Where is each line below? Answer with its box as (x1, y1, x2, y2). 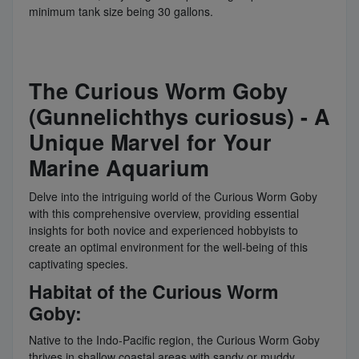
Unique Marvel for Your (29, 126, 272, 157)
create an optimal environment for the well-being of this (29, 238, 308, 255)
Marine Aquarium (29, 151, 209, 183)
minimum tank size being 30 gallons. (29, 2, 220, 19)
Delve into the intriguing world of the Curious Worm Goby (29, 188, 317, 204)
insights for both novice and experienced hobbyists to (29, 221, 298, 238)
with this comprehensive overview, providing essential (29, 204, 299, 221)
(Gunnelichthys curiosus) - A (29, 100, 330, 131)
